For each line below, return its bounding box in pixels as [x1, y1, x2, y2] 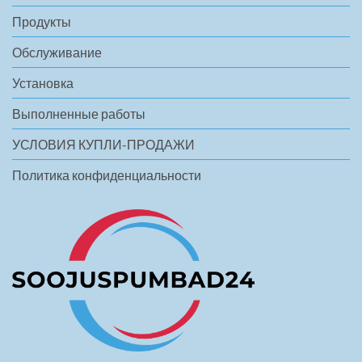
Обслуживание [12, 44, 102, 61]
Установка [12, 75, 74, 91]
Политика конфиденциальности [12, 167, 201, 183]
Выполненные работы [12, 106, 145, 122]
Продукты [12, 14, 71, 30]
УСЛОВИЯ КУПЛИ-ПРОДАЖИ [12, 137, 195, 153]
